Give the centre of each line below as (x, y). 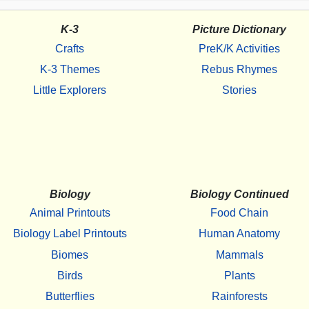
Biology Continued (239, 194)
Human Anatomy (239, 234)
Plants (239, 275)
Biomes (70, 255)
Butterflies (70, 297)
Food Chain (239, 212)
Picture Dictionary (239, 30)
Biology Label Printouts (70, 234)
